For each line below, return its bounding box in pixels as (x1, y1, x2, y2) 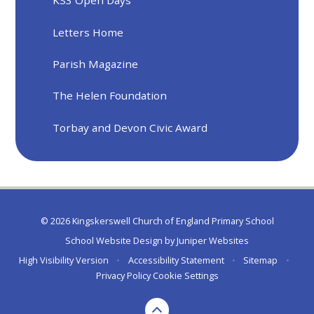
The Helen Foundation (53, 88, 168, 103)
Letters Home (53, 25, 124, 39)
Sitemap (243, 254, 278, 267)
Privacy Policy (95, 269, 151, 282)
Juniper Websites (177, 233, 249, 247)
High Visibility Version (19, 254, 109, 267)
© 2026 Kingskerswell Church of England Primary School (40, 214, 274, 227)
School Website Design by (65, 233, 177, 247)
